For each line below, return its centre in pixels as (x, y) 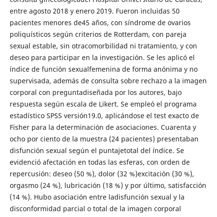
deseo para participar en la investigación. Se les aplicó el (102, 57)
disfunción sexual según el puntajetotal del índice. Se (97, 150)
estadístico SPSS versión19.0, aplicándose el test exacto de (104, 115)
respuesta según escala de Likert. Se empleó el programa (103, 104)
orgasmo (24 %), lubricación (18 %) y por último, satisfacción (108, 185)
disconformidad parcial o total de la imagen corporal (95, 208)
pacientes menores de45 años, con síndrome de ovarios (100, 22)
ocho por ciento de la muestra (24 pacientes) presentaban (104, 139)
